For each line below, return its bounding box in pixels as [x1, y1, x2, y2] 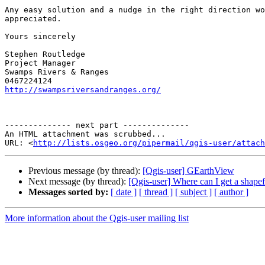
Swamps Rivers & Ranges [5, 67, 109, 77]
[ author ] [214, 187, 248, 198]
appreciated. [5, 14, 62, 24]
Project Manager [5, 59, 76, 68]
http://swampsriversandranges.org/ [5, 85, 161, 95]
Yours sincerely [5, 32, 80, 41]
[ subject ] [175, 187, 212, 198]
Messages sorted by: [28, 187, 108, 198]
